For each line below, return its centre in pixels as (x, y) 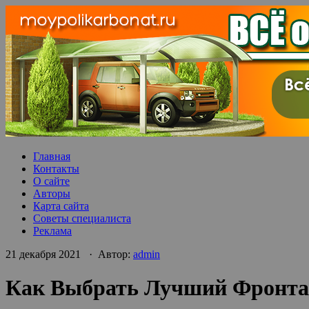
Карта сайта (61, 206)
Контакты (56, 169)
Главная (52, 156)
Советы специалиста (82, 218)
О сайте (51, 181)
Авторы (52, 193)
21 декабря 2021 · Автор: (69, 254)
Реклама (52, 231)
